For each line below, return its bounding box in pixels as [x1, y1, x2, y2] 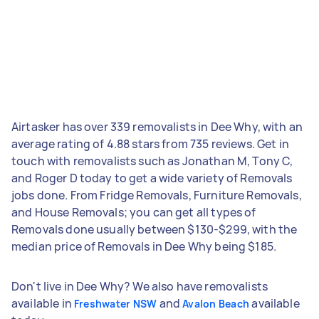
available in [11, 295, 74, 311]
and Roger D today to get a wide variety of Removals [11, 169, 293, 186]
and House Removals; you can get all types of [11, 204, 256, 220]
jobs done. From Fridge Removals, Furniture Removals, [11, 187, 302, 203]
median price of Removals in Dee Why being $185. [11, 238, 277, 254]
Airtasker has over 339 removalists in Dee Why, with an [11, 118, 303, 135]
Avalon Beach [182, 296, 250, 310]
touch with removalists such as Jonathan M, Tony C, [11, 152, 293, 169]
